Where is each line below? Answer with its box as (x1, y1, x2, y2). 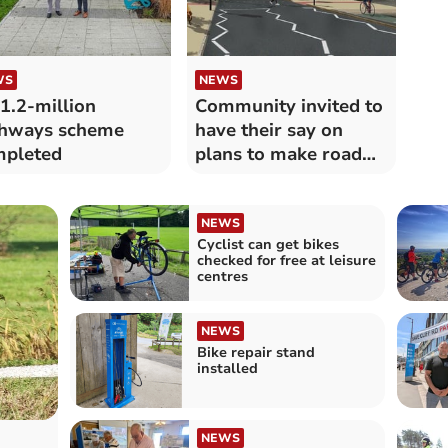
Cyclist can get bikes (196, 235, 339, 255)
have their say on (194, 118, 343, 143)
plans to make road (194, 142, 362, 167)
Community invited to (194, 94, 383, 119)
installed (196, 358, 258, 378)
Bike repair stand (196, 342, 315, 362)
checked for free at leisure (196, 251, 376, 271)
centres (196, 267, 248, 287)
